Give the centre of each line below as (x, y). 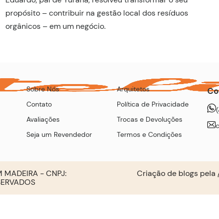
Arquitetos (133, 89)
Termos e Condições (149, 135)
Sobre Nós (43, 89)
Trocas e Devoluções (150, 120)
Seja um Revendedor (59, 135)
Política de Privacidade (153, 104)
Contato (39, 104)
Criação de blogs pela (177, 174)
